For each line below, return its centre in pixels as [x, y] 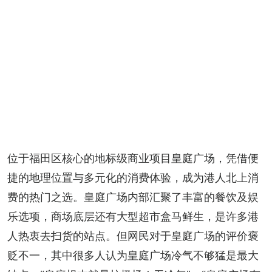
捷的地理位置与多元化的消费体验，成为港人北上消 [133, 177]
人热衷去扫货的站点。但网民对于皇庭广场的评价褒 [133, 236]
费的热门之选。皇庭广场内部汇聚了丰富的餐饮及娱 [133, 197]
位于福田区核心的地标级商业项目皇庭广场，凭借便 [133, 158]
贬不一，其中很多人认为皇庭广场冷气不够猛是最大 [133, 255]
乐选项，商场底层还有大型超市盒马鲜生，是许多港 [133, 216]
